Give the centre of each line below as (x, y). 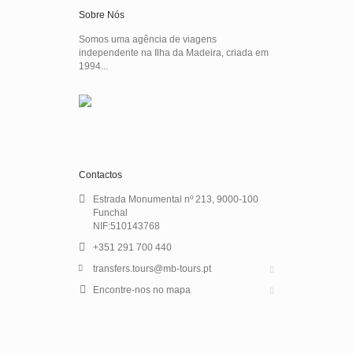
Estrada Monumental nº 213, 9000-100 (176, 199)
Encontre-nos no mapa (142, 290)
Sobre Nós (102, 15)
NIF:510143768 (126, 226)
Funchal (110, 213)
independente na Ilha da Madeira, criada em (174, 53)
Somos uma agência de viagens (148, 39)
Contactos (100, 175)
